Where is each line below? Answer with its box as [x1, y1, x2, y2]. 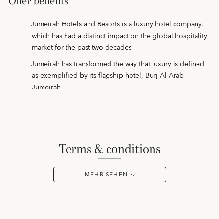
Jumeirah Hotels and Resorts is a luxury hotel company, [31, 19, 203, 30]
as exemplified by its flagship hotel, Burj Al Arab [32, 70, 184, 82]
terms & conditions [66, 141, 161, 156]
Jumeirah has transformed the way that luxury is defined [31, 58, 204, 70]
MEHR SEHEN [85, 170, 128, 180]
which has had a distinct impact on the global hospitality [32, 30, 207, 42]
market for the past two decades [32, 42, 131, 54]
